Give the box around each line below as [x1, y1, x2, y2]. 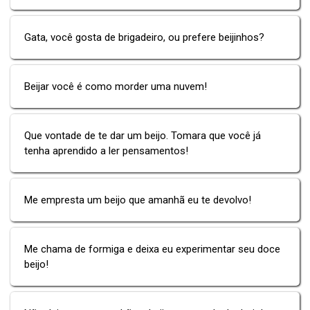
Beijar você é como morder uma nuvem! [24, 80, 207, 93]
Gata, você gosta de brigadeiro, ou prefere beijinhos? [24, 30, 264, 44]
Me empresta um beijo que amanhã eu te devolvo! [24, 193, 251, 206]
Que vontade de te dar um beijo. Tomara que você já [24, 129, 261, 142]
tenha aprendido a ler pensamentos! [24, 144, 188, 157]
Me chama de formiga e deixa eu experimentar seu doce [24, 242, 280, 255]
